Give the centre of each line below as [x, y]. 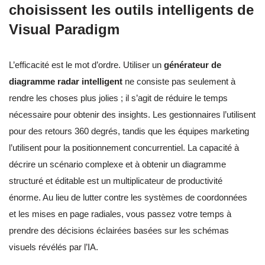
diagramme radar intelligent [66, 82]
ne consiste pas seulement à [179, 82]
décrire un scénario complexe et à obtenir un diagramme [117, 164]
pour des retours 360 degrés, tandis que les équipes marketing [129, 131]
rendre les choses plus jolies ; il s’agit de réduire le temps [118, 98]
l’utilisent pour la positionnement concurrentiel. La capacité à [124, 148]
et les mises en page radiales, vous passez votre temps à [120, 214]
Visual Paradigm [64, 30]
